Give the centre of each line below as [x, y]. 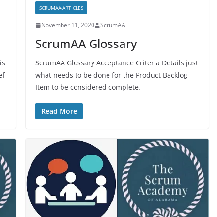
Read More [59, 111]
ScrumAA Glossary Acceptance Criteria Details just [116, 63]
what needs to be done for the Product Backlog [111, 75]
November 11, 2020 [68, 25]
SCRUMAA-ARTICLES [61, 8]
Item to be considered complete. [88, 87]
